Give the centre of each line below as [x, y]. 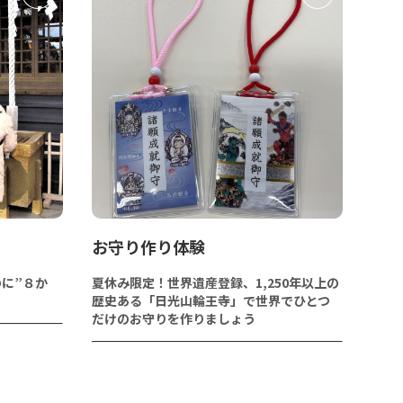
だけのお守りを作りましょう [174, 318]
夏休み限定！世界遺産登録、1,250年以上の [216, 282]
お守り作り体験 [149, 246]
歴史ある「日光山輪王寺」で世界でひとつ [211, 300]
